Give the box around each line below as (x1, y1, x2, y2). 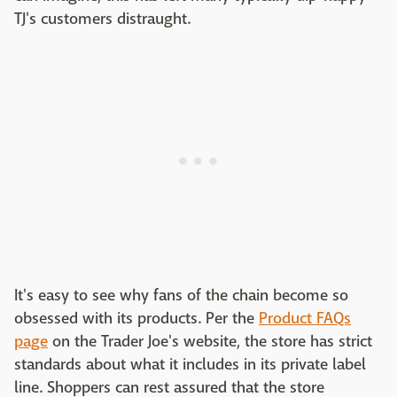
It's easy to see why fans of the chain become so (14, 284, 348, 306)
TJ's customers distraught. (14, 8, 191, 29)
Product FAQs (259, 307, 351, 329)
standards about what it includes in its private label (14, 354, 366, 375)
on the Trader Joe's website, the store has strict (48, 331, 372, 352)
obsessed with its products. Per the (14, 307, 259, 329)
